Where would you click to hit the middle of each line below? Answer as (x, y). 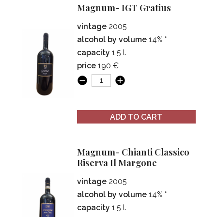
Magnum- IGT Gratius (128, 8)
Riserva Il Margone (117, 163)
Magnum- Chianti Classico (81, 152)
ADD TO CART (136, 117)
